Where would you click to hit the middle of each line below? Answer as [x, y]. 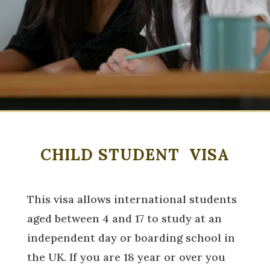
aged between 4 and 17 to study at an [124, 218]
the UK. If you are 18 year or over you [126, 257]
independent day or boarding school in [131, 238]
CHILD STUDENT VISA [135, 155]
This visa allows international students [132, 199]
